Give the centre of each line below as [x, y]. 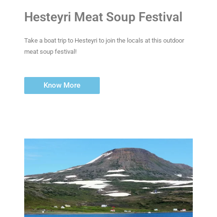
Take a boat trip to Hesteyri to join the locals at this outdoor [104, 41]
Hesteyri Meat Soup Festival [103, 17]
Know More [62, 85]
